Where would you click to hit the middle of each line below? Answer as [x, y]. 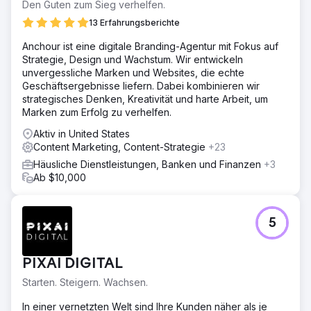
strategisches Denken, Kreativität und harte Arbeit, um [145, 99]
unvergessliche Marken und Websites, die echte [133, 72]
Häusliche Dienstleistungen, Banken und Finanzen [149, 164]
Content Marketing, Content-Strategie [121, 146]
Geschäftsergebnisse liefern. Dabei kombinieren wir [141, 85]
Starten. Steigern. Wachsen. [85, 282]
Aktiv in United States [82, 133]
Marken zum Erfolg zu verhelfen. [97, 112]
